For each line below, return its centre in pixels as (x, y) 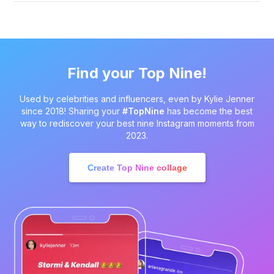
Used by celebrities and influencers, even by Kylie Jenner (137, 99)
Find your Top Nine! (137, 73)
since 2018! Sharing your (72, 111)
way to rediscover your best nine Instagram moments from (137, 123)
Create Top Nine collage (137, 168)
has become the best (209, 111)
